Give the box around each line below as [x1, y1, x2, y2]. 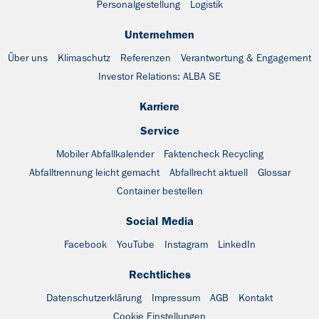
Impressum [152, 291, 200, 304]
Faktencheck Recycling [163, 147, 263, 160]
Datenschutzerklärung [46, 291, 142, 304]
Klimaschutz [58, 51, 110, 64]
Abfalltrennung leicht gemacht [28, 166, 159, 179]
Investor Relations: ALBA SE [98, 70, 221, 83]
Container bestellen [116, 184, 203, 197]
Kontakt [239, 291, 273, 304]
